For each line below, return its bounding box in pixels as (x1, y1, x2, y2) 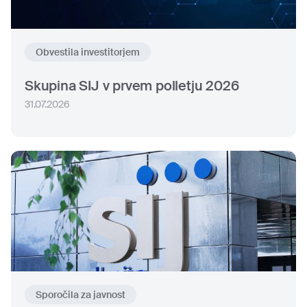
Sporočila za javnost (36, 288, 125, 301)
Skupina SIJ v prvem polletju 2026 (25, 77, 239, 95)
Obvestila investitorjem (36, 46, 140, 58)
